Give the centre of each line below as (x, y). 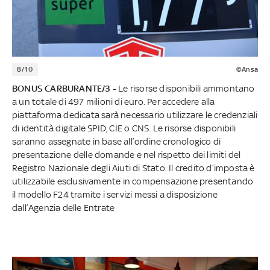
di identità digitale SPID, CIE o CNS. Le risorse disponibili (124, 128)
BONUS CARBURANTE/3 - (64, 89)
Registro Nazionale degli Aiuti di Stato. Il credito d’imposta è (133, 168)
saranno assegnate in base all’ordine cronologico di (117, 142)
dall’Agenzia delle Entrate (64, 208)
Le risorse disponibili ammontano (186, 89)
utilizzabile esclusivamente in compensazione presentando (133, 181)
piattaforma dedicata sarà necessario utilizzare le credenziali (135, 115)
